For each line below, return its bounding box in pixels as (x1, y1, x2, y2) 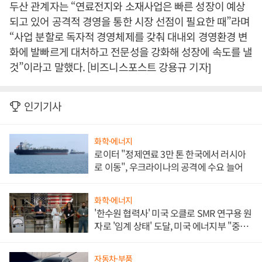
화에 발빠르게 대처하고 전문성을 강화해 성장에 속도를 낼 (9, 44, 253, 60)
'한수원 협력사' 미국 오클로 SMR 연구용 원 (94, 205, 252, 220)
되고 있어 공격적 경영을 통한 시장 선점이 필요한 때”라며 (9, 13, 250, 29)
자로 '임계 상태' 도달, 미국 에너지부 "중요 (94, 218, 249, 233)
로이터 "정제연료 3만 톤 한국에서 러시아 (94, 147, 246, 161)
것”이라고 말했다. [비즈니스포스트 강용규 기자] (9, 59, 211, 75)
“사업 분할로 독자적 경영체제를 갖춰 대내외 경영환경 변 (9, 29, 248, 44)
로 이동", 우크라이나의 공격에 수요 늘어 (94, 160, 243, 174)
